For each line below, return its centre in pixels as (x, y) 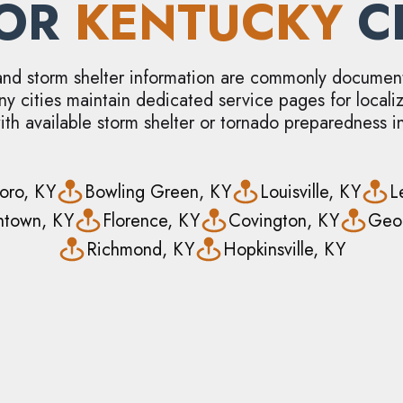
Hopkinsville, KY (284, 249)
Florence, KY (151, 220)
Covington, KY (284, 220)
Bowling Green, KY (158, 192)
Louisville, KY (310, 192)
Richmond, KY (140, 249)
